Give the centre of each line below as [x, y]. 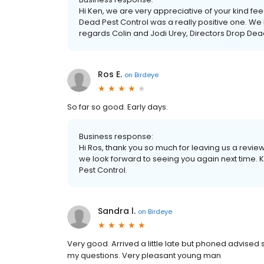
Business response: [116, 136]
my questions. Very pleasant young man [144, 255]
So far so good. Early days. [118, 107]
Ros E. [110, 74]
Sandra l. [117, 211]
